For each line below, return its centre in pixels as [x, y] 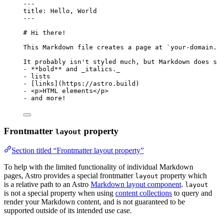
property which [183, 176]
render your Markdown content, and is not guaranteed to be [94, 202]
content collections [144, 193]
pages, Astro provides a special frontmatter [70, 176]
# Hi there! [45, 33]
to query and [192, 193]
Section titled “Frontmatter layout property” [78, 151]
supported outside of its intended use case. [68, 211]
